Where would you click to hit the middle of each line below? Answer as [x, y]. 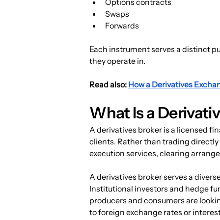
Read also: [109, 85]
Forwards [122, 26]
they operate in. [118, 61]
